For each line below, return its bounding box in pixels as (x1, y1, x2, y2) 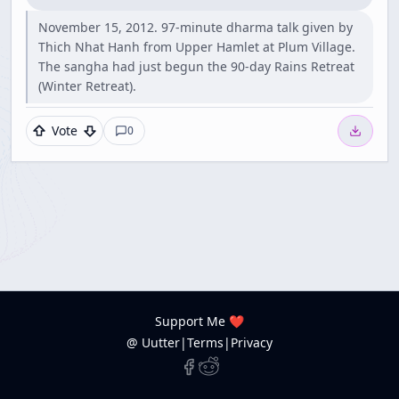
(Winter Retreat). (38, 77, 136, 95)
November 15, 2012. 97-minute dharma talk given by (38, 19, 353, 37)
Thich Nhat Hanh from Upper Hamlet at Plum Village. (38, 38, 355, 56)
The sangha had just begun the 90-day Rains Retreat (38, 58, 354, 76)
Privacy (231, 334, 273, 352)
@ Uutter (126, 334, 180, 352)
